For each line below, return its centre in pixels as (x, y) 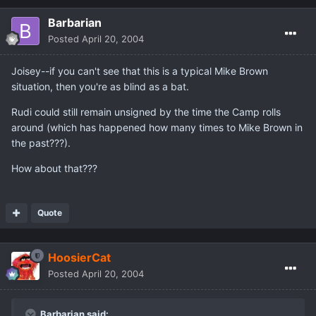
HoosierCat (79, 258)
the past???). (41, 143)
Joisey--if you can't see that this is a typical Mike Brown (140, 71)
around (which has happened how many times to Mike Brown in (157, 128)
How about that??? (54, 169)
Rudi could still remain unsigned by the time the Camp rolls (146, 112)
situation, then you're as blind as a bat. (100, 87)
